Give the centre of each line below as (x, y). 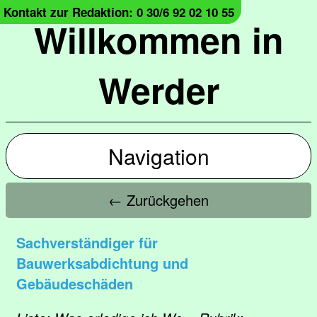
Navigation (158, 156)
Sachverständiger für (87, 242)
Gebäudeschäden (75, 283)
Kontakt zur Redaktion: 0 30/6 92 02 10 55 (119, 12)
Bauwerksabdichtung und (102, 263)
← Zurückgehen (158, 200)
